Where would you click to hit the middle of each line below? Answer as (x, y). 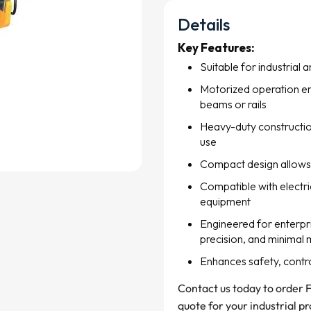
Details (204, 24)
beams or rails (233, 104)
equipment (225, 201)
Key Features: (216, 48)
